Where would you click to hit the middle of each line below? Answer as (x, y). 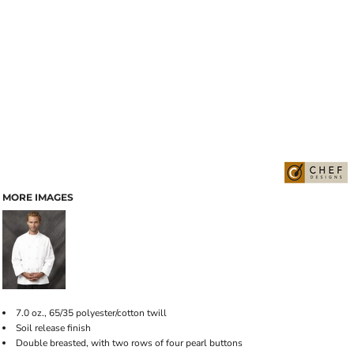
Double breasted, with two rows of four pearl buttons (129, 343)
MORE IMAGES (38, 197)
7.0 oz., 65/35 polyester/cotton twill (91, 313)
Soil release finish (53, 328)
